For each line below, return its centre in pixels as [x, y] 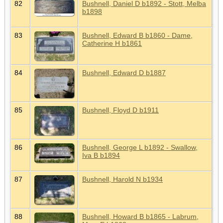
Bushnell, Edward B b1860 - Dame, [137, 35]
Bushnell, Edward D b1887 [124, 72]
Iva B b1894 [101, 155]
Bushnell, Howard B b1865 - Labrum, [140, 216]
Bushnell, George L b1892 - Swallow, [140, 147]
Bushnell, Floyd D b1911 [120, 110]
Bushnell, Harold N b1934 [122, 179]
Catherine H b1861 [112, 43]
